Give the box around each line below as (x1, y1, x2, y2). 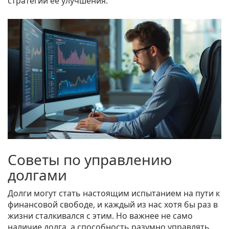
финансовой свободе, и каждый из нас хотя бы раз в (8, 199, 218, 211)
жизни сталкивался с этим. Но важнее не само (8, 210, 193, 222)
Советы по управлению (8, 150, 172, 170)
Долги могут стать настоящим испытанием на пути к (8, 188, 220, 199)
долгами (8, 165, 67, 185)
